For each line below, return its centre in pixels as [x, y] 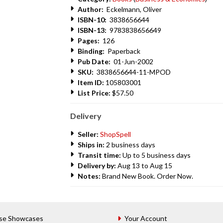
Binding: [91, 51]
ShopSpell [115, 134]
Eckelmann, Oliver [133, 9]
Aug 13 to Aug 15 [144, 166]
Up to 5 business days [156, 155]
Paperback [122, 51]
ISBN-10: [92, 20]
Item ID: [91, 82]
